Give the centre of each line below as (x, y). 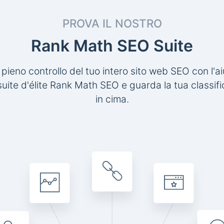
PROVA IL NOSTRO (112, 23)
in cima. (112, 99)
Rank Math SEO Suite (112, 46)
